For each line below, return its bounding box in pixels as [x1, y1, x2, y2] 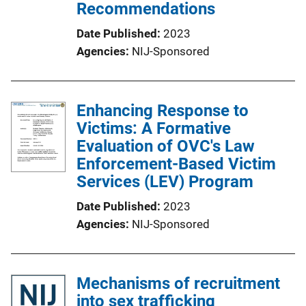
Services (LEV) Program [76, 172, 253, 191]
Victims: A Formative [76, 119, 231, 138]
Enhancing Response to [76, 101, 249, 120]
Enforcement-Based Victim [76, 154, 276, 173]
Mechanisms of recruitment [76, 274, 280, 293]
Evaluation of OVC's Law [76, 137, 255, 156]
